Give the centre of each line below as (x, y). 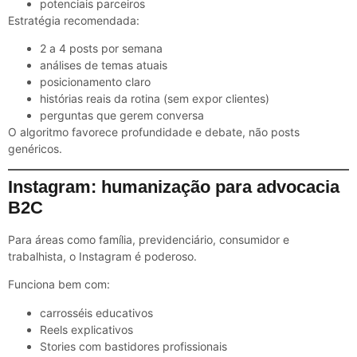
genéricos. (35, 149)
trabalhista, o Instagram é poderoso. (102, 256)
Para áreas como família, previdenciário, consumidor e (149, 239)
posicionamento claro (95, 82)
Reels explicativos (86, 329)
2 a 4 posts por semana (101, 49)
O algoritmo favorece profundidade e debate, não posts (154, 132)
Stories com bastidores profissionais (133, 346)
